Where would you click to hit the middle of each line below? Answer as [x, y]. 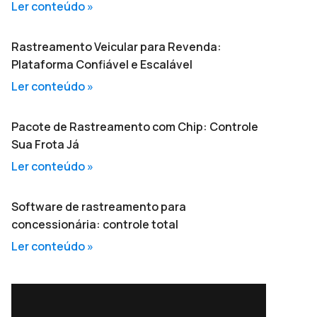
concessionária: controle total [95, 224]
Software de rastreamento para [99, 207]
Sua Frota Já [45, 144]
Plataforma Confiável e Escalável [102, 64]
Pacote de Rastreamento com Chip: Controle [135, 127]
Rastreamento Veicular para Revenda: [116, 47]
